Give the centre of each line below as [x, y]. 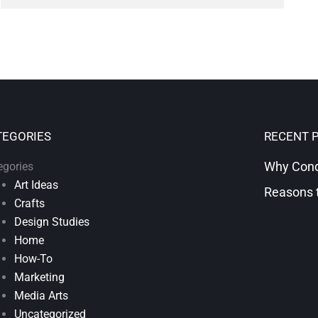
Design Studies [51, 222]
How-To [33, 259]
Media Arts [41, 296]
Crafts [29, 204]
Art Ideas [36, 185]
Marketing [39, 278]
